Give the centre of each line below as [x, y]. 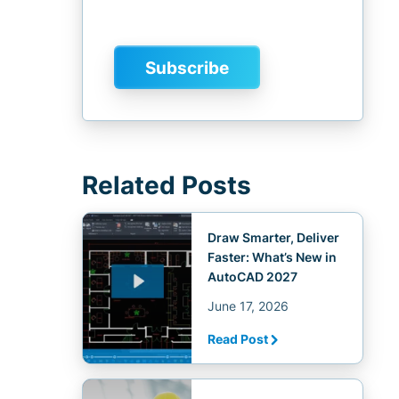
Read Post [237, 338]
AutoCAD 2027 [252, 277]
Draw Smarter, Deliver [273, 238]
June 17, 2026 [248, 305]
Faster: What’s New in [272, 257]
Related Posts [167, 185]
